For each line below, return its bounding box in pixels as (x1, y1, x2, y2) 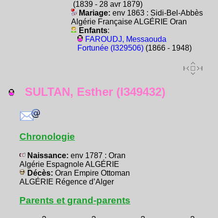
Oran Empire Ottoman (55, 169, 130, 178)
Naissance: (25, 151, 71, 160)
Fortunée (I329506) (77, 44, 144, 53)
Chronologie (19, 131, 75, 142)
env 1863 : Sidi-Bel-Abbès (112, 9, 203, 18)
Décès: (25, 169, 55, 178)
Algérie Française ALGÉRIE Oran (71, 18, 187, 26)
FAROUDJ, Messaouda (85, 35, 166, 44)
